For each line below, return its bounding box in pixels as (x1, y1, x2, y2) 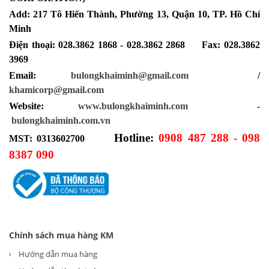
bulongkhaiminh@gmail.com (70, 70, 189, 81)
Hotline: (114, 131, 154, 145)
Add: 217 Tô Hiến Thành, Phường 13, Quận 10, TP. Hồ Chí (9, 9, 260, 20)
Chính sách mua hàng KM (9, 229, 113, 241)
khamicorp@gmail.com (9, 85, 104, 95)
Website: (9, 101, 44, 112)
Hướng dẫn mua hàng (19, 249, 97, 260)
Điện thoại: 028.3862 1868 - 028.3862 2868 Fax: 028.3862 (9, 40, 260, 50)
